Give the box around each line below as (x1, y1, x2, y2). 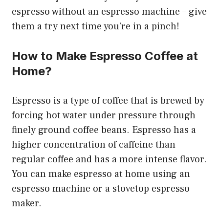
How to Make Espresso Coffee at (12, 49, 198, 64)
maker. (12, 197, 42, 210)
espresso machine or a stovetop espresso (12, 182, 190, 196)
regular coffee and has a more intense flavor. (12, 153, 207, 166)
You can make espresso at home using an (12, 168, 190, 181)
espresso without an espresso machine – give (12, 5, 207, 19)
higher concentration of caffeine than (12, 138, 175, 152)
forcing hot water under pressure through (12, 109, 196, 122)
